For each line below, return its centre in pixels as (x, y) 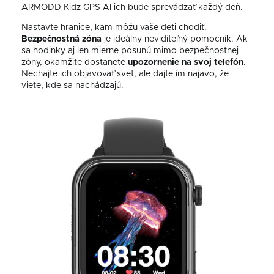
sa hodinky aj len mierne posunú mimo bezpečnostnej (130, 51)
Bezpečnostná (50, 39)
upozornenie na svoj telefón (186, 63)
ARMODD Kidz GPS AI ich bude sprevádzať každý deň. (132, 8)
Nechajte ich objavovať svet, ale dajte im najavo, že (125, 74)
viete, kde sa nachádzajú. (72, 86)
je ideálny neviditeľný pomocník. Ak (175, 39)
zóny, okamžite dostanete (75, 63)
